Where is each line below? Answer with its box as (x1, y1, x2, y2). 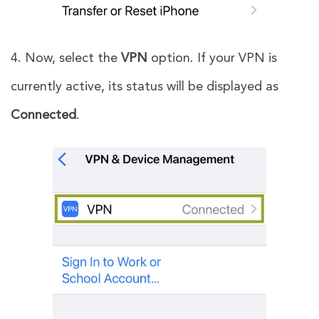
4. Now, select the (11, 51, 121, 65)
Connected (11, 108, 76, 122)
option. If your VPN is (147, 51, 277, 65)
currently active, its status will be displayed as (11, 80, 278, 93)
